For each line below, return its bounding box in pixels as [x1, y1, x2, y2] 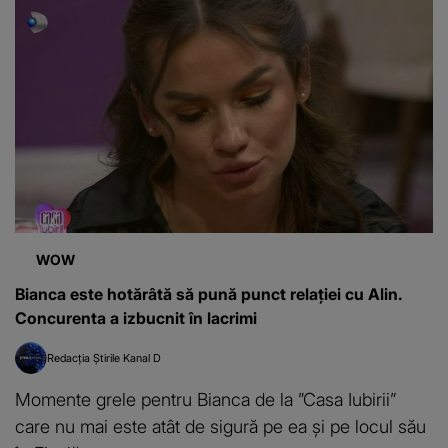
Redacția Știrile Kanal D [47, 351, 161, 366]
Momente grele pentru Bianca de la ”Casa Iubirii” [15, 388, 396, 411]
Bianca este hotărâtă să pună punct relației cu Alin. [15, 284, 403, 305]
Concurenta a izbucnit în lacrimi [15, 308, 257, 329]
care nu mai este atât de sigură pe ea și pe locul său [15, 415, 426, 438]
